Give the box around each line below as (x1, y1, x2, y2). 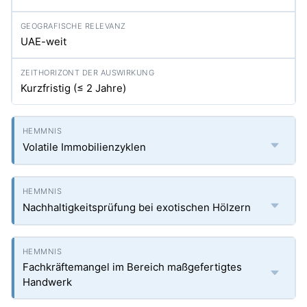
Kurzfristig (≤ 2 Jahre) (21, 82, 126, 95)
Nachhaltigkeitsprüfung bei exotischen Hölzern (23, 201, 251, 214)
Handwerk (23, 275, 72, 288)
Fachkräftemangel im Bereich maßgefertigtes (23, 260, 242, 273)
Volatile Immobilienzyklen (23, 140, 146, 153)
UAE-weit (21, 35, 66, 48)
